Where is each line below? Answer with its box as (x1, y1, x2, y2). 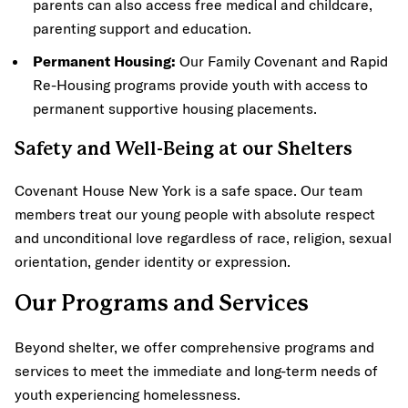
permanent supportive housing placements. (33, 98, 321, 117)
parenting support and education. (33, 18, 251, 36)
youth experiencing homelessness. (15, 384, 244, 403)
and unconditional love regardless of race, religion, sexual (15, 228, 392, 246)
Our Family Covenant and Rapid (179, 51, 388, 69)
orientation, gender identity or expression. (15, 251, 298, 270)
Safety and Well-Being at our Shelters (15, 139, 356, 158)
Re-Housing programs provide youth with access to (33, 75, 368, 93)
